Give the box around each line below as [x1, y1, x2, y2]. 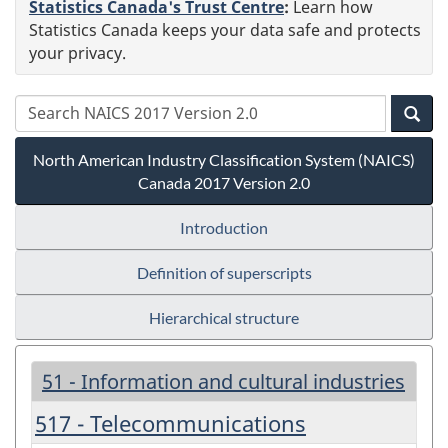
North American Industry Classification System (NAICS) [33, 149, 415, 169]
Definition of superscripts [136, 262, 312, 282]
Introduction [180, 217, 268, 237]
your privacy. [29, 41, 126, 64]
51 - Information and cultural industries [42, 367, 405, 395]
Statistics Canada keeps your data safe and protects [29, 18, 421, 41]
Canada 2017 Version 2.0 [138, 172, 310, 192]
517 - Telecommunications [35, 407, 306, 438]
